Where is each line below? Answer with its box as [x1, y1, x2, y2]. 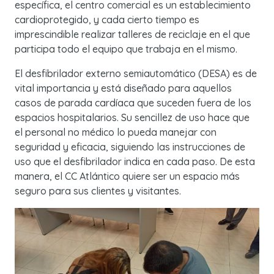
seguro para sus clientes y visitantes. [15, 185, 181, 198]
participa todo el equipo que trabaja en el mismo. [15, 43, 237, 56]
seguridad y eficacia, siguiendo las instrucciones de [15, 141, 245, 154]
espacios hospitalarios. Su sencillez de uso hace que [15, 111, 250, 124]
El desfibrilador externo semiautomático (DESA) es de [15, 67, 257, 80]
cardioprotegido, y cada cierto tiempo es [15, 13, 199, 26]
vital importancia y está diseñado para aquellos [15, 82, 232, 95]
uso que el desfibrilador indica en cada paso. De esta [15, 155, 255, 168]
